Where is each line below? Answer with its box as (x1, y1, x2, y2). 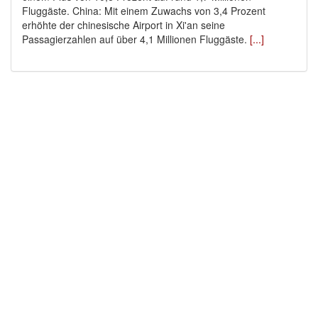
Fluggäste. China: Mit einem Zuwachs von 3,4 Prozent (22, 4, 265, 18)
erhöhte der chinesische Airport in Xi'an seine (22, 18, 225, 33)
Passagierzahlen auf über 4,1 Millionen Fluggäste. (22, 32, 250, 47)
